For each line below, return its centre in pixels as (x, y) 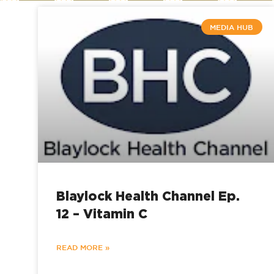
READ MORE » (83, 247)
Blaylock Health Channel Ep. (148, 196)
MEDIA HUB (232, 27)
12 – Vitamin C (102, 214)
